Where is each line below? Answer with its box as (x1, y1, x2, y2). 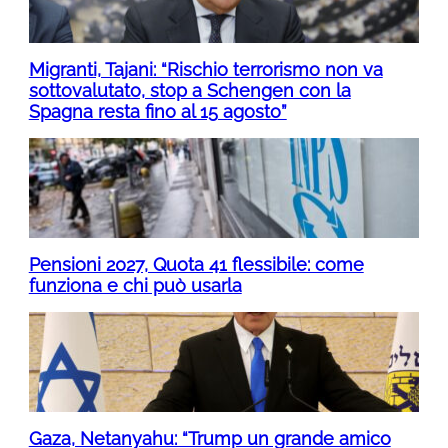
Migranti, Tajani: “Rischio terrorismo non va (28, 58, 383, 80)
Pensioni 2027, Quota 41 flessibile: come (28, 253, 364, 275)
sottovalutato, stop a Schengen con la (28, 79, 351, 101)
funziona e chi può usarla (28, 274, 242, 296)
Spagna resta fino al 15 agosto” (28, 100, 287, 122)
